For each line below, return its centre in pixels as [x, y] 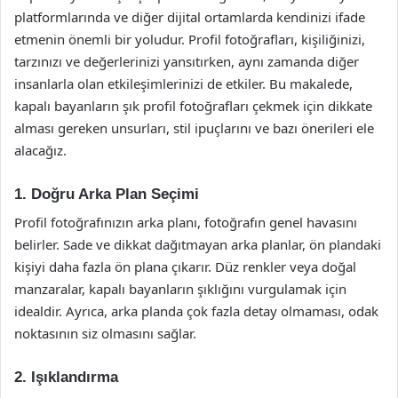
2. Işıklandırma [66, 377]
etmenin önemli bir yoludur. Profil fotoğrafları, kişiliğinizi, [190, 39]
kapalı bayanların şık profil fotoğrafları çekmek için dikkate [193, 105]
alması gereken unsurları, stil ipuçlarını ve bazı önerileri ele [194, 127]
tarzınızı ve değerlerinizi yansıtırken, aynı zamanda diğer [187, 61]
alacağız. [40, 150]
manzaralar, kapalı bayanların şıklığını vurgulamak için [180, 289]
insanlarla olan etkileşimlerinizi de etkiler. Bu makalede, [183, 83]
